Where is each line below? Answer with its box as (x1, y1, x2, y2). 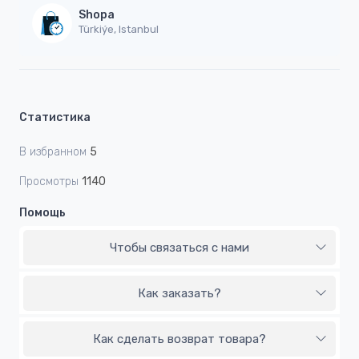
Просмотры (19, 174, 79, 188)
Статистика (19, 110, 91, 124)
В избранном (19, 144, 87, 159)
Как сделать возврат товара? (93, 331, 266, 346)
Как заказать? (138, 285, 221, 301)
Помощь (19, 205, 66, 220)
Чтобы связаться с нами (110, 240, 249, 255)
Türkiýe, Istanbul (79, 23, 159, 36)
